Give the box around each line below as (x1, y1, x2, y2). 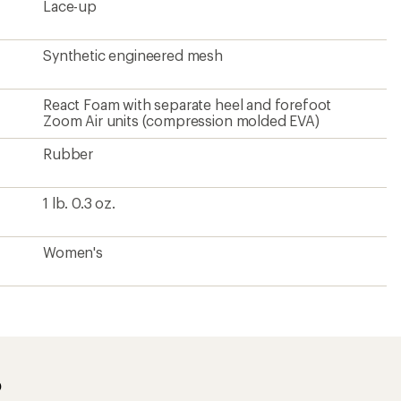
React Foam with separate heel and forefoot (43, 96, 332, 113)
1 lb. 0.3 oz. (43, 194, 115, 211)
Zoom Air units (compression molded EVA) (43, 112, 320, 129)
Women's (43, 243, 103, 260)
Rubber (43, 145, 94, 162)
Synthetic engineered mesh (43, 47, 223, 64)
